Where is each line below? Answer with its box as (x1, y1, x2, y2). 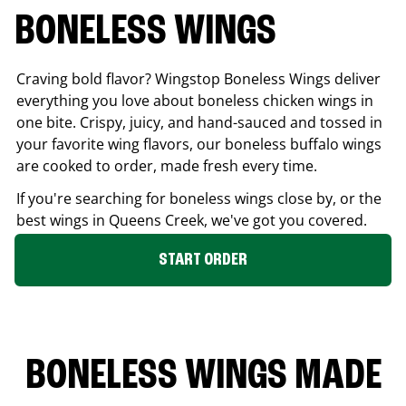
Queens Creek (109, 209, 204, 230)
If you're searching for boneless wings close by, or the (16, 188, 382, 208)
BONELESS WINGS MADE (24, 354, 382, 399)
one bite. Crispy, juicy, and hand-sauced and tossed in (16, 111, 382, 132)
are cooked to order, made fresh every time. (16, 155, 317, 176)
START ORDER (159, 250, 247, 269)
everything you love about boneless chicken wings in (16, 90, 373, 111)
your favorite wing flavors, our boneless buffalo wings (16, 133, 382, 154)
